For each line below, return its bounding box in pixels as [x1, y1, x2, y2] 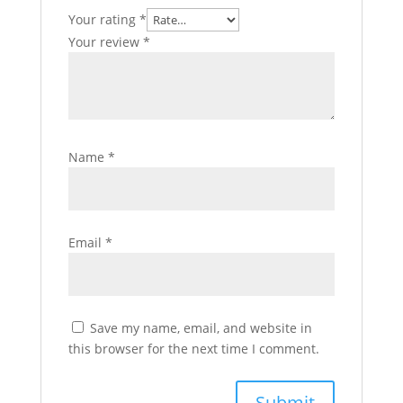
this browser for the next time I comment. [67, 340, 319, 358]
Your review [67, 33, 143, 51]
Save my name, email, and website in [89, 319, 312, 337]
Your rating [67, 11, 139, 29]
